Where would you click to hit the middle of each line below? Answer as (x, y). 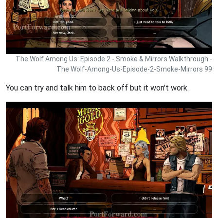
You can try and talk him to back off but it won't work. (97, 88)
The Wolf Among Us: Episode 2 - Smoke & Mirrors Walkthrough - (114, 59)
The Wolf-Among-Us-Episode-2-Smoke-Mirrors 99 (134, 69)
